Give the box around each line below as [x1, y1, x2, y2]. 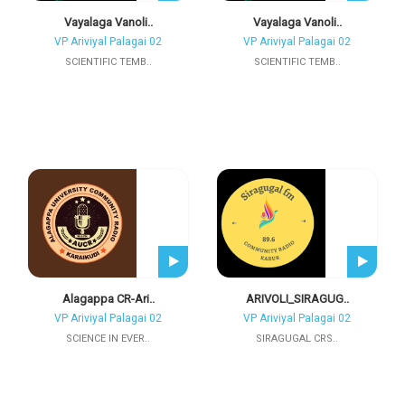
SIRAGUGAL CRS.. [256, 333, 338, 344]
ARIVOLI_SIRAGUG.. [245, 292, 349, 306]
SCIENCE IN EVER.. [66, 333, 150, 344]
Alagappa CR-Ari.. [61, 292, 155, 306]
